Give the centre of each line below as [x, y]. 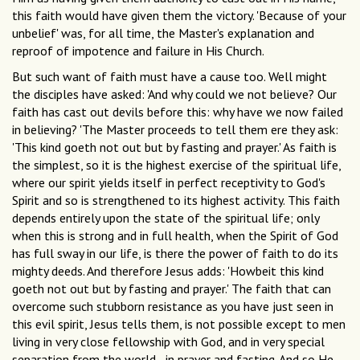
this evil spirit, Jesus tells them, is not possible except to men [179, 324]
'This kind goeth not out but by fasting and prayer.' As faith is [174, 147]
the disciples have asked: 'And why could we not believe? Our [174, 94]
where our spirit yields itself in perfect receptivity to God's [169, 183]
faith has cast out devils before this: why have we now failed [178, 112]
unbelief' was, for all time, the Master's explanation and [163, 33]
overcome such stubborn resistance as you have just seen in [173, 307]
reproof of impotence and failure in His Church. [138, 51]
